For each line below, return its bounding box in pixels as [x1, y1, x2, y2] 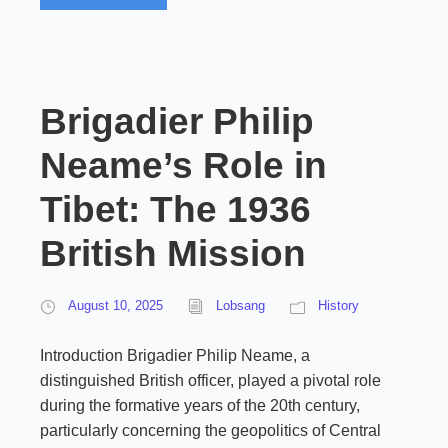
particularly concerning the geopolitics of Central [40, 422, 381, 439]
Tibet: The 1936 [40, 189, 311, 230]
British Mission [40, 233, 306, 274]
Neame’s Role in [40, 145, 327, 186]
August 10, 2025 [68, 298, 163, 313]
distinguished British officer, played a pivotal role [40, 372, 381, 389]
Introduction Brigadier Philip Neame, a [40, 347, 310, 364]
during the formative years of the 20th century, [40, 397, 360, 414]
